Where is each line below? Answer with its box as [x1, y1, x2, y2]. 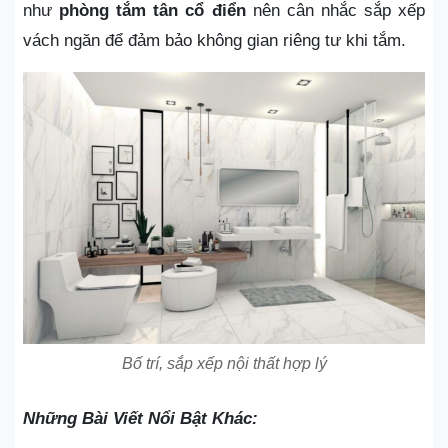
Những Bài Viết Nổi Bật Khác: [23, 408, 258, 428]
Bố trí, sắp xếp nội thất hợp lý [121, 354, 327, 372]
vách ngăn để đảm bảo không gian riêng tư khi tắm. [23, 30, 406, 50]
